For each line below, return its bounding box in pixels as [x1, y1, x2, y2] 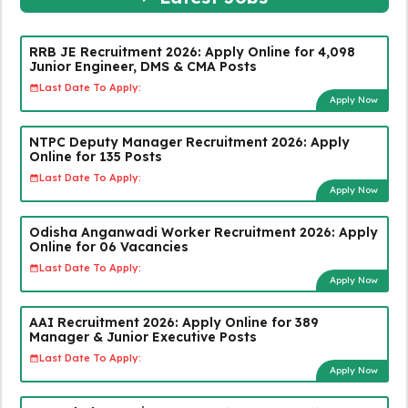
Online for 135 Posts [28, 148, 162, 165]
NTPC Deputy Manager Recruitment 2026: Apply [28, 133, 350, 150]
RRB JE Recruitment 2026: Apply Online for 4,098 [28, 43, 355, 60]
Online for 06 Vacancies [28, 238, 189, 255]
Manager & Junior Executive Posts [28, 328, 257, 345]
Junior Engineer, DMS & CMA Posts [28, 57, 257, 75]
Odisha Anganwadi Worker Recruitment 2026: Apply [28, 223, 378, 240]
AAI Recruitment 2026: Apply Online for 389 [28, 313, 319, 331]
